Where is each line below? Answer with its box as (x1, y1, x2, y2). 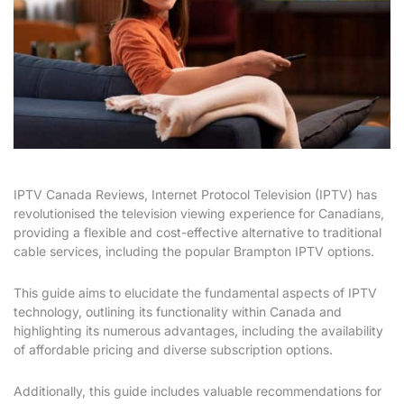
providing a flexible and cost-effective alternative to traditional (14, 225, 381, 241)
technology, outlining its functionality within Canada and (14, 304, 342, 320)
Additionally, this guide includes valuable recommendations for (14, 383, 381, 399)
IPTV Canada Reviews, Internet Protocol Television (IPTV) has (14, 187, 377, 203)
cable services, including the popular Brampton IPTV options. (14, 243, 374, 260)
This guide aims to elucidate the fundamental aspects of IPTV (14, 285, 377, 301)
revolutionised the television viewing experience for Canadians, (14, 206, 384, 222)
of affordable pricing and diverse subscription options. (14, 342, 333, 358)
